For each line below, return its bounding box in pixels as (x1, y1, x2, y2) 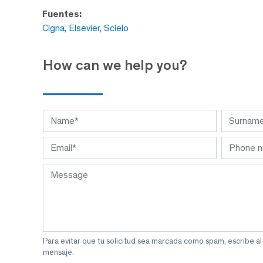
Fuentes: (42, 8, 82, 20)
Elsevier (69, 22, 100, 34)
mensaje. (43, 247, 74, 257)
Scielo (104, 22, 129, 34)
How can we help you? (43, 56, 187, 74)
